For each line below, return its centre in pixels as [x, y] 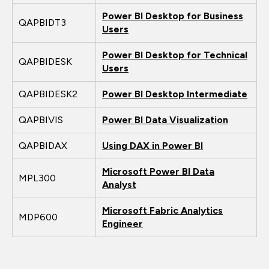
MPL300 [37, 178]
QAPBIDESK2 [48, 94]
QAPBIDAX [43, 145]
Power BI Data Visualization [165, 119]
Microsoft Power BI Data [158, 171]
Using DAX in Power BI [153, 145]
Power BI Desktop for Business [173, 16]
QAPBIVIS [41, 119]
